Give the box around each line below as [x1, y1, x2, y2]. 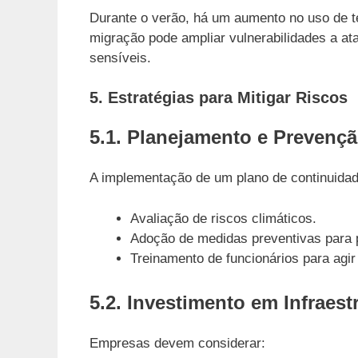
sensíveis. [89, 50, 151, 66]
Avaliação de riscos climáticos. [130, 210, 316, 226]
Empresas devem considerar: [89, 336, 265, 352]
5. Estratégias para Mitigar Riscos [89, 89, 348, 107]
